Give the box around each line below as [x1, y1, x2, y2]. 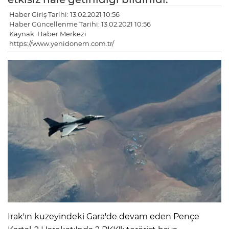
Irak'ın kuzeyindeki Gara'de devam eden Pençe [8, 211, 199, 221]
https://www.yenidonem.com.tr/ [9, 39, 114, 48]
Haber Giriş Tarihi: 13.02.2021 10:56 [9, 10, 120, 19]
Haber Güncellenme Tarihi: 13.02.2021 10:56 [9, 20, 151, 29]
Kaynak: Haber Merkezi [9, 30, 86, 38]
